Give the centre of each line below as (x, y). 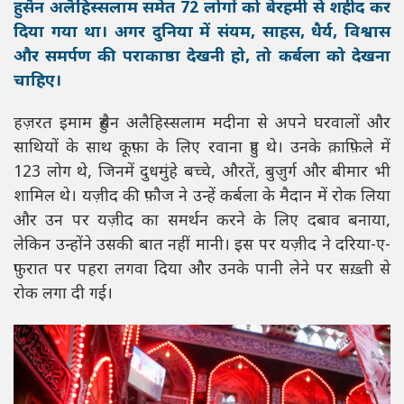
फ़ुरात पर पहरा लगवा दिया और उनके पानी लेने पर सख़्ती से (202, 271)
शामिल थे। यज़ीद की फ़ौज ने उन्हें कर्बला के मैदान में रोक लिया (202, 197)
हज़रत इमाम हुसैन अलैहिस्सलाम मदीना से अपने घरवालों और (202, 124)
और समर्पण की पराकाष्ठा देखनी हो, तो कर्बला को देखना (202, 58)
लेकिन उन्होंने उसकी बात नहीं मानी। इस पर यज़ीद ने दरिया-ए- (202, 246)
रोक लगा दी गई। (63, 295)
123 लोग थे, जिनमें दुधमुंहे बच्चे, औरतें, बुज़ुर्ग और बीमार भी (202, 173)
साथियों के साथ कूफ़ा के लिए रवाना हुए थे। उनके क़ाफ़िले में (202, 149)
